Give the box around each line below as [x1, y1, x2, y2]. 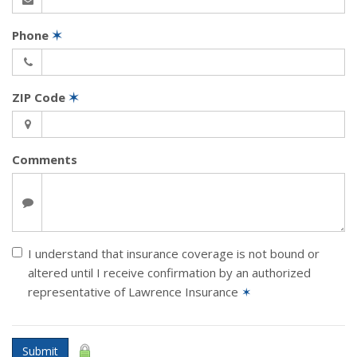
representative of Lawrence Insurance [28, 284, 241, 300]
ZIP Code [12, 89, 69, 105]
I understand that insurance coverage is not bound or [28, 245, 320, 261]
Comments [12, 151, 77, 167]
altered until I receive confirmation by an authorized [28, 265, 311, 280]
